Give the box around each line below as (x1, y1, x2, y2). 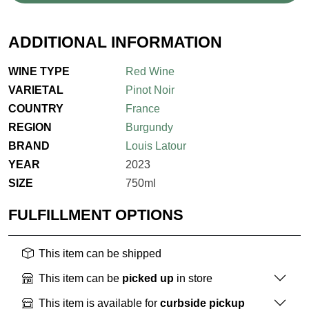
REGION (8, 121, 52, 134)
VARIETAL (8, 84, 63, 97)
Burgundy (125, 121, 173, 134)
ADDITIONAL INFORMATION (8, 33, 222, 52)
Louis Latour (125, 140, 186, 152)
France (125, 103, 160, 115)
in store (174, 272, 212, 284)
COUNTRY (8, 103, 63, 115)
